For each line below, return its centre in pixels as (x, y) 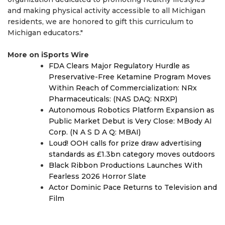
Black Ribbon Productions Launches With (126, 165)
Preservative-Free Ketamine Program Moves (130, 77)
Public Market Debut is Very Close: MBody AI (130, 121)
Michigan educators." (45, 33)
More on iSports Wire (48, 55)
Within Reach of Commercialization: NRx (123, 88)
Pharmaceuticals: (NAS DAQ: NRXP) (113, 99)
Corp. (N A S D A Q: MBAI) (95, 132)
